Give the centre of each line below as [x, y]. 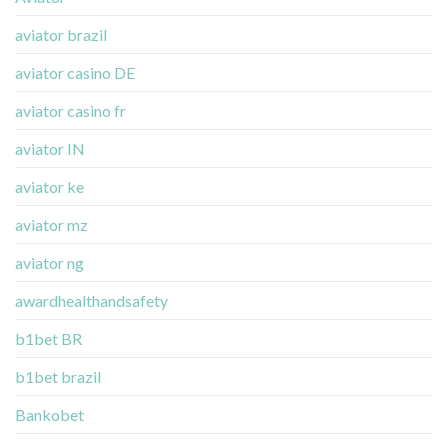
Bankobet [49, 414]
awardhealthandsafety [91, 300]
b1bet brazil [58, 376]
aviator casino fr [70, 110]
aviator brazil [61, 34]
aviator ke [49, 186]
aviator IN [50, 148]
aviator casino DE [75, 72]
